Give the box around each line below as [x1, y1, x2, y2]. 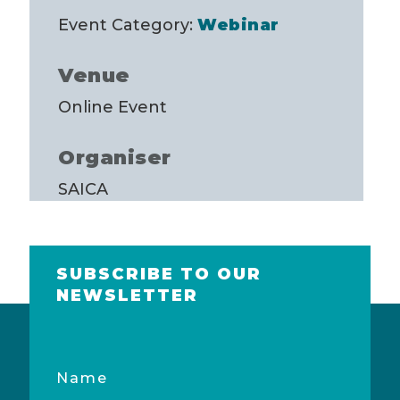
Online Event [58, 97, 167, 117]
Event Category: [58, 15, 193, 35]
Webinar [197, 15, 279, 35]
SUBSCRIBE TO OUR [55, 264, 262, 285]
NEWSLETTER [55, 286, 198, 306]
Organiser [58, 146, 171, 170]
